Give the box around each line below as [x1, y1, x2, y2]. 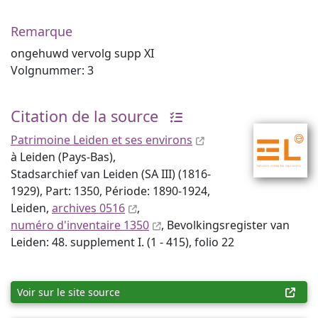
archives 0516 [52, 200, 125, 216]
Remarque [11, 23, 72, 40]
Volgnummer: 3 [11, 62, 94, 78]
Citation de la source [11, 106, 158, 126]
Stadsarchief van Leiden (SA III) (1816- [11, 166, 211, 182]
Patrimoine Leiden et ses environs [11, 132, 192, 148]
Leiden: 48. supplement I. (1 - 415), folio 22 [11, 234, 234, 250]
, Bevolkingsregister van [161, 217, 290, 233]
